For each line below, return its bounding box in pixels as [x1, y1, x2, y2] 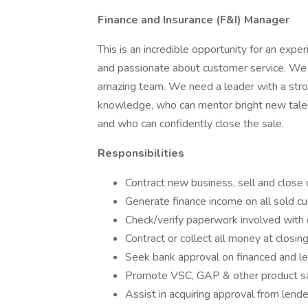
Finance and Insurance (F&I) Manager [98, 12, 292, 27]
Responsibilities [98, 146, 184, 161]
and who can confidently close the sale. [98, 116, 284, 131]
